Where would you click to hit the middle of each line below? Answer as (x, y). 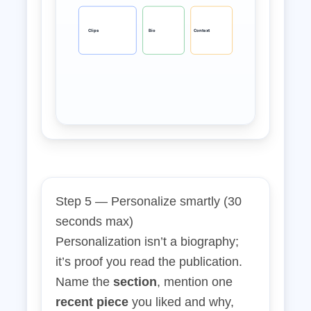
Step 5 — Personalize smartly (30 (149, 201)
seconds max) (94, 221)
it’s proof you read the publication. (149, 262)
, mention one (195, 282)
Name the (84, 282)
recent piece (92, 302)
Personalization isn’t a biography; (147, 242)
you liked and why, (181, 302)
